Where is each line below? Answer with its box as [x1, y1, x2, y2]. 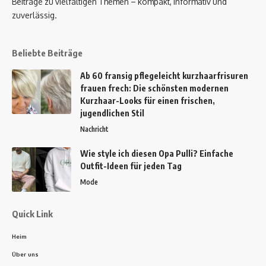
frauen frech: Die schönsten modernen [80, 83, 229, 93]
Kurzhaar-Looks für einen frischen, [80, 96, 215, 106]
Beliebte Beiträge [12, 47, 83, 58]
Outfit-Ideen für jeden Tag [80, 161, 182, 171]
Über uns [12, 251, 39, 258]
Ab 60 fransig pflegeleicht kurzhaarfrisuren [80, 71, 248, 81]
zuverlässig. [12, 10, 57, 20]
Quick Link [12, 208, 53, 219]
